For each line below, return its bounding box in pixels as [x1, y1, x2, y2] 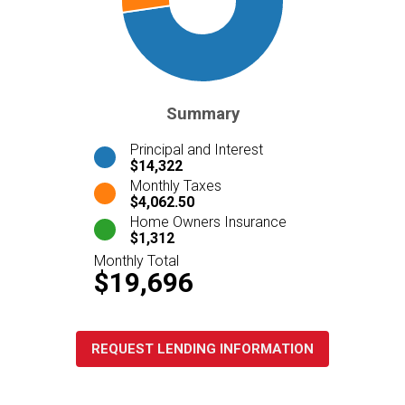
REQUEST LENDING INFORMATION [91, 340, 314, 357]
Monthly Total [94, 251, 179, 269]
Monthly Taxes [130, 176, 221, 194]
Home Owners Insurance [130, 212, 287, 231]
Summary [165, 104, 240, 124]
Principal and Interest [130, 140, 263, 158]
